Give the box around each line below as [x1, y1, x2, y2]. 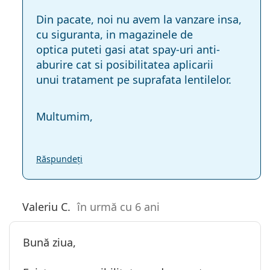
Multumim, [36, 108, 93, 124]
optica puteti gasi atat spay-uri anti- [36, 42, 220, 57]
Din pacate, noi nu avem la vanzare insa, [36, 11, 242, 27]
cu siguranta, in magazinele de [36, 27, 193, 42]
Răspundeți [36, 152, 83, 165]
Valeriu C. [22, 199, 71, 214]
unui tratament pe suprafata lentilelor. [36, 72, 231, 87]
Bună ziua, [23, 234, 76, 250]
